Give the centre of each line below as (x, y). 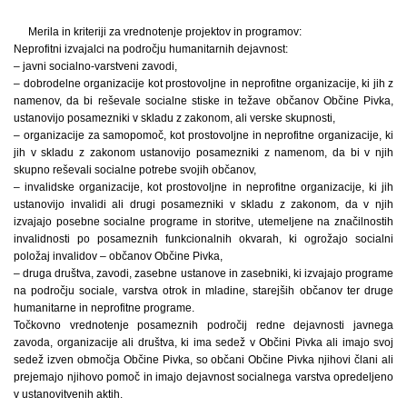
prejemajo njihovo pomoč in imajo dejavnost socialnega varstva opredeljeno (203, 377)
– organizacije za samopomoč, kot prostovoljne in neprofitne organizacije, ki (203, 135)
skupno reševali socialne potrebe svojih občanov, (135, 169)
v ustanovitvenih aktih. (68, 394)
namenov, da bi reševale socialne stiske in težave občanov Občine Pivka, (203, 100)
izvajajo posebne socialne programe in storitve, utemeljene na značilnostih (203, 221)
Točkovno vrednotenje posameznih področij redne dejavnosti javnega (203, 325)
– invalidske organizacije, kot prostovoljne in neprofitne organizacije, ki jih (203, 187)
